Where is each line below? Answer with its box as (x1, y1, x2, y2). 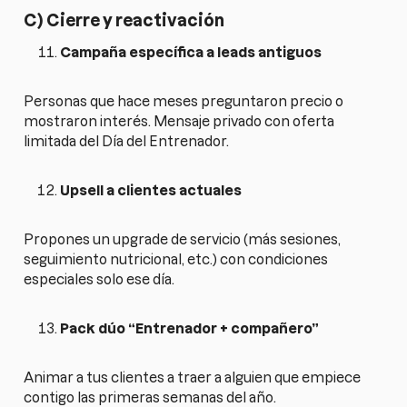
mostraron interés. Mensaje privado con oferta (24, 114, 335, 130)
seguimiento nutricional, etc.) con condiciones (24, 252, 329, 268)
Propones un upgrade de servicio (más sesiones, (24, 232, 342, 248)
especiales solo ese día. (24, 272, 175, 288)
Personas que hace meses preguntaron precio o (24, 94, 344, 110)
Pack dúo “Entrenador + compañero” (60, 321, 320, 337)
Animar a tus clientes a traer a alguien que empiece (24, 370, 362, 386)
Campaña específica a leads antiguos (60, 45, 323, 61)
